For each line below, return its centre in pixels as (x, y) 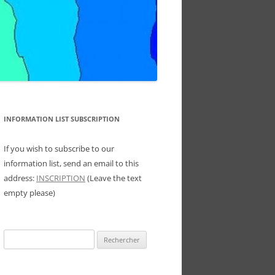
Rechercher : (25, 236)
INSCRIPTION (61, 178)
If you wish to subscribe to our (59, 149)
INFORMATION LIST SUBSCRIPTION (62, 119)
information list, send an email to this (71, 163)
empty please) (29, 193)
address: (20, 178)
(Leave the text (114, 178)
